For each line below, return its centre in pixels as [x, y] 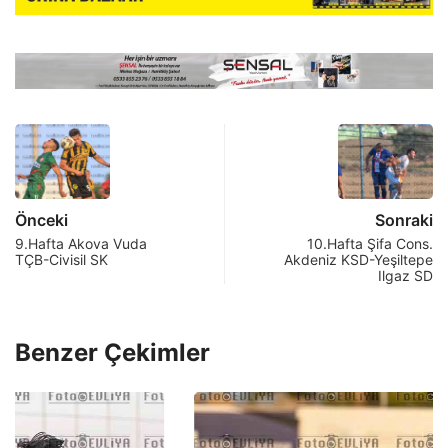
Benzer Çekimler [112, 352]
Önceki [41, 219]
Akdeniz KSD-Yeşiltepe [358, 259]
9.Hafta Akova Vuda [81, 243]
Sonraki [404, 219]
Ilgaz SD [405, 275]
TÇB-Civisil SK [61, 259]
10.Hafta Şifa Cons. [370, 243]
